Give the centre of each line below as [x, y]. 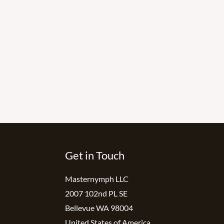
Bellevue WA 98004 [99, 207]
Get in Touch [94, 155]
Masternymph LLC [96, 178]
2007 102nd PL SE [96, 193]
